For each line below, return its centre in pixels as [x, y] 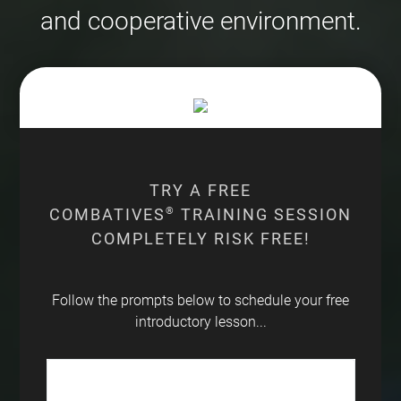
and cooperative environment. [200, 21]
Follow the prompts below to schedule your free [200, 300]
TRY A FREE [200, 190]
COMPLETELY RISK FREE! [200, 238]
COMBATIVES [107, 214]
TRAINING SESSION [264, 214]
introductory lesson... [200, 321]
